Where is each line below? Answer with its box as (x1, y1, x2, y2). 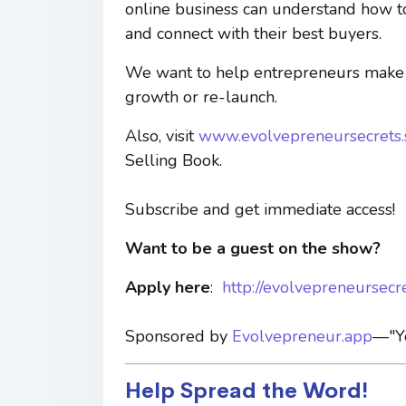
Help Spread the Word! (125, 376, 368, 404)
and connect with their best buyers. (125, 22, 382, 44)
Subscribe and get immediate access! (125, 198, 395, 220)
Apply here (125, 275, 210, 298)
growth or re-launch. (125, 85, 277, 108)
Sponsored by (125, 324, 232, 347)
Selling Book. (125, 149, 222, 171)
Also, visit (125, 124, 198, 147)
